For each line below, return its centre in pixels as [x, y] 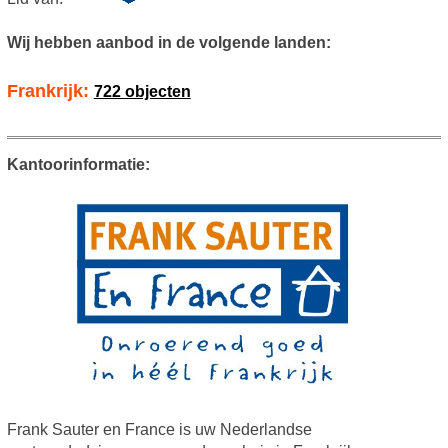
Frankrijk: [50, 91]
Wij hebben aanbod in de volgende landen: [168, 43]
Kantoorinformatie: [78, 165]
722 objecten [142, 92]
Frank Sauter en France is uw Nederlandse [159, 430]
